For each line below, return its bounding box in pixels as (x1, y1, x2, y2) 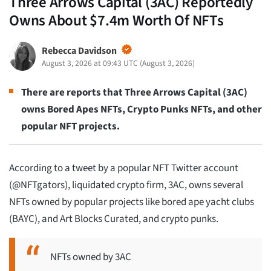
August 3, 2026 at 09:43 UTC (41, 57, 138, 69)
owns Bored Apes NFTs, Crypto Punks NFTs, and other (21, 102, 262, 117)
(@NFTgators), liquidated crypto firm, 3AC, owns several (9, 178, 243, 193)
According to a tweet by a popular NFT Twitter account (9, 161, 238, 176)
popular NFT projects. (21, 119, 120, 134)
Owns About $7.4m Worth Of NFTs (9, 9, 224, 31)
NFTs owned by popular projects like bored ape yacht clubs (9, 195, 254, 210)
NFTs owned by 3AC (50, 250, 131, 265)
